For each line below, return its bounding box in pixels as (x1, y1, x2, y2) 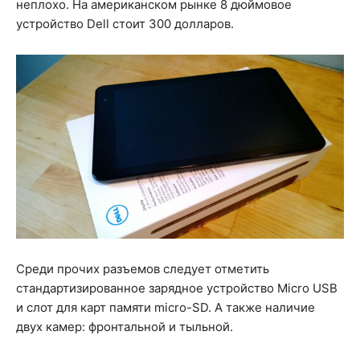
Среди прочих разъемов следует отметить (16, 261, 269, 277)
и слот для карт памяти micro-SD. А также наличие (16, 300, 315, 316)
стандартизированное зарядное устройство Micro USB (16, 280, 337, 297)
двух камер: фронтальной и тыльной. (16, 319, 233, 335)
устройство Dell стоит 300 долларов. (16, 15, 234, 31)
